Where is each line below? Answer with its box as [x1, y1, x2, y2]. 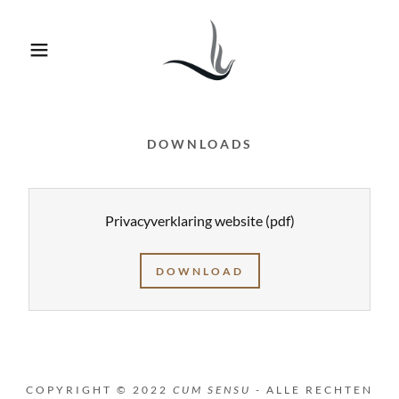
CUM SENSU [173, 383, 251, 396]
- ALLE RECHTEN [251, 383, 373, 396]
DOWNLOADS [146, 136, 253, 151]
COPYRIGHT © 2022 [26, 383, 173, 396]
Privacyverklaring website [104, 212, 263, 229]
